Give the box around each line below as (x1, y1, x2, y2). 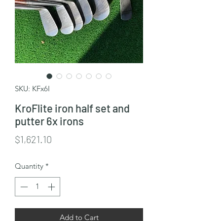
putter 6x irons (15, 114, 84, 127)
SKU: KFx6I (15, 84, 50, 93)
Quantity (15, 161, 43, 171)
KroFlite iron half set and (15, 102, 130, 114)
